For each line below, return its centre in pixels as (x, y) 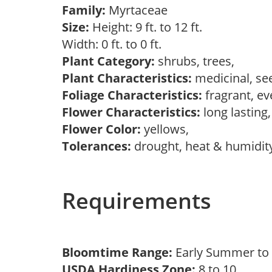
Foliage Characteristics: (132, 95)
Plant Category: (108, 61)
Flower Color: (101, 129)
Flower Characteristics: (131, 112)
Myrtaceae (140, 10)
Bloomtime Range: (119, 252)
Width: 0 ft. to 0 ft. (115, 44)
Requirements (137, 201)
